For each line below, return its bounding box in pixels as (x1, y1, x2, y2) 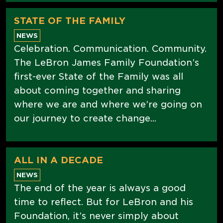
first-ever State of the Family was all (14, 71, 183, 82)
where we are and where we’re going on (14, 99, 202, 110)
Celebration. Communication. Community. (14, 43, 207, 54)
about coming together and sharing (14, 85, 181, 96)
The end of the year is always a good (14, 182, 186, 193)
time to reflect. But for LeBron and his (14, 196, 193, 207)
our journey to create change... (14, 112, 156, 123)
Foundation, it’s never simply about (14, 210, 179, 221)
